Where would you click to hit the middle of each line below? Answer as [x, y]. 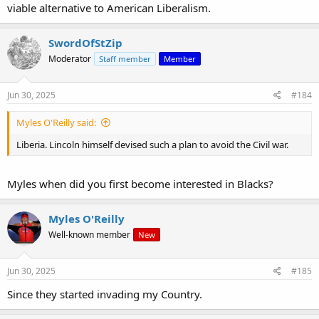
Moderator [70, 58]
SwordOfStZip [85, 42]
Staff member [125, 58]
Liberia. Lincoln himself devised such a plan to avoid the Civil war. [152, 145]
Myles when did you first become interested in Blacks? [140, 183]
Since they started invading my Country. [105, 294]
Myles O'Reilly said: [56, 123]
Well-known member [89, 234]
